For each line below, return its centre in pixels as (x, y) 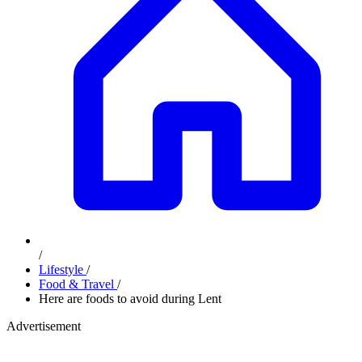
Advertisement (44, 326)
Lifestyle (63, 269)
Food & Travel (78, 284)
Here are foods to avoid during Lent (130, 299)
